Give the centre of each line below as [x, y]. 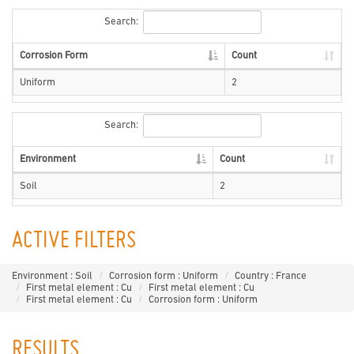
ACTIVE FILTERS [74, 242]
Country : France [271, 277]
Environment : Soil [52, 277]
